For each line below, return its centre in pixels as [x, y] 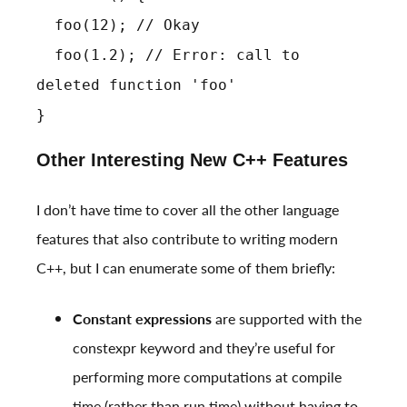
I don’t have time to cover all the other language [188, 210]
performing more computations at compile [207, 377]
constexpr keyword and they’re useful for [204, 348]
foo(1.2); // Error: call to [168, 55]
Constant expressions [142, 319]
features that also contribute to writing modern [187, 239]
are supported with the [287, 319]
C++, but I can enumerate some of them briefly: [186, 268]
